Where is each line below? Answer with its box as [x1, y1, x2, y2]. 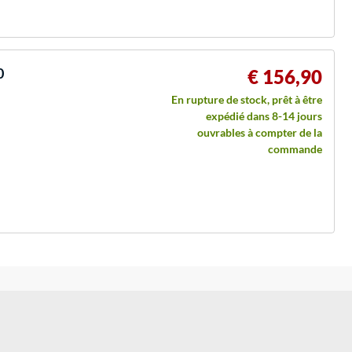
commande [268, 141, 322, 156]
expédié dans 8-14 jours [206, 108, 322, 123]
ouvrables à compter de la [197, 125, 322, 139]
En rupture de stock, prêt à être [171, 92, 322, 106]
